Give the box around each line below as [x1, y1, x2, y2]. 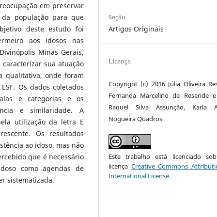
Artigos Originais [108, 24, 164, 33]
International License [108, 171, 170, 180]
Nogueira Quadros [108, 114, 163, 123]
